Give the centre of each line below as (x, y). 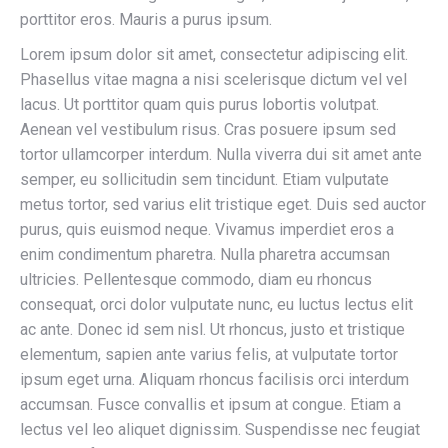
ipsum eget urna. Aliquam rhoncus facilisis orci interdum (214, 379)
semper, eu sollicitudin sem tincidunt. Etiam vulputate (204, 179)
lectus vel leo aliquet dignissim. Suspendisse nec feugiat (220, 429)
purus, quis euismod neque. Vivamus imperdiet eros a (207, 229)
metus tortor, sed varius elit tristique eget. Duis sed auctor (223, 204)
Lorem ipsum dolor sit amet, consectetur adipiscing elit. (214, 54)
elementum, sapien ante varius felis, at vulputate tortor (209, 354)
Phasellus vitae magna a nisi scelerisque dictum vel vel (213, 79)
